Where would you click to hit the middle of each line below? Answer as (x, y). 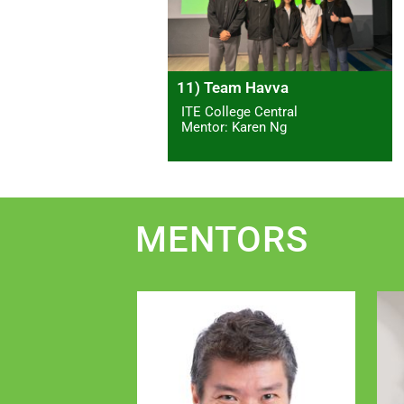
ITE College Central (239, 112)
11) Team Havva (233, 88)
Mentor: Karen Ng (234, 128)
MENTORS (222, 240)
